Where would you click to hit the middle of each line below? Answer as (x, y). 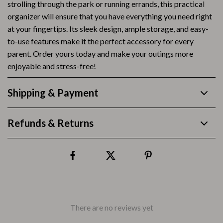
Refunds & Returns (51, 123)
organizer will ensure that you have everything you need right (110, 16)
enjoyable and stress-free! (52, 66)
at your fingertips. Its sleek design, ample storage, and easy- (108, 29)
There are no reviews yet (111, 207)
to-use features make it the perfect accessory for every (101, 41)
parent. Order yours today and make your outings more (100, 54)
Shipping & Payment (53, 93)
